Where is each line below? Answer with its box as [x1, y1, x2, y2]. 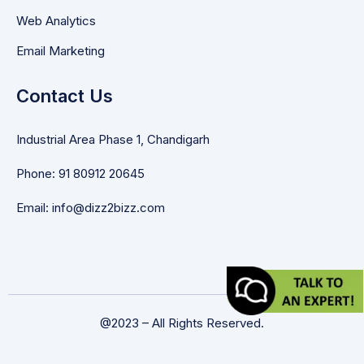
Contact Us [16, 85, 113, 106]
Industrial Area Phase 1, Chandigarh [16, 132, 210, 147]
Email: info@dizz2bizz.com [16, 200, 165, 215]
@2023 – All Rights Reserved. [100, 315, 264, 331]
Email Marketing [16, 43, 105, 58]
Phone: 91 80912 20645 [16, 166, 145, 181]
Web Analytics [16, 13, 96, 28]
